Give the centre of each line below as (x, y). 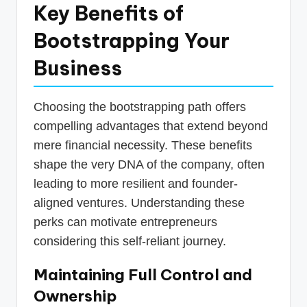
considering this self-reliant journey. (130, 241)
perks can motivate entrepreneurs (125, 222)
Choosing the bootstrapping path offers (140, 107)
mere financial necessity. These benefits (143, 145)
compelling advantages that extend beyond (151, 126)
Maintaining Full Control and (143, 274)
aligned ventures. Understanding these (139, 202)
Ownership (75, 296)
